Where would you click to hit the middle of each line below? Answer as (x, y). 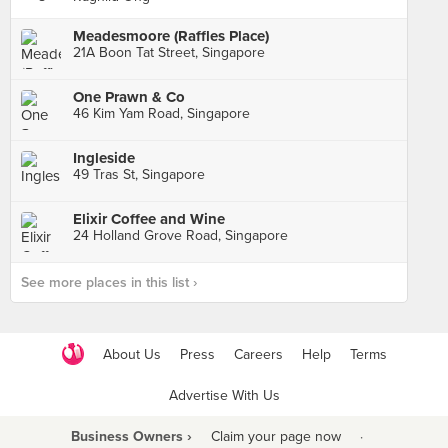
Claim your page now (275, 436)
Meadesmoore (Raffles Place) (171, 36)
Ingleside (104, 158)
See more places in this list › (109, 282)
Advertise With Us (224, 395)
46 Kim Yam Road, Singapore (161, 113)
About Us (131, 354)
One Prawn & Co (129, 97)
